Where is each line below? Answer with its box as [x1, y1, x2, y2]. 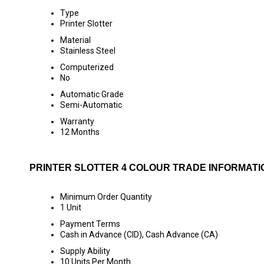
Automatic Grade [60, 90, 124, 99]
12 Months [60, 127, 100, 137]
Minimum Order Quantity [60, 192, 152, 202]
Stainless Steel [60, 46, 115, 55]
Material [60, 35, 91, 45]
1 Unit [60, 203, 81, 212]
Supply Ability [60, 246, 110, 256]
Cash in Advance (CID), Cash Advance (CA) [60, 230, 218, 239]
